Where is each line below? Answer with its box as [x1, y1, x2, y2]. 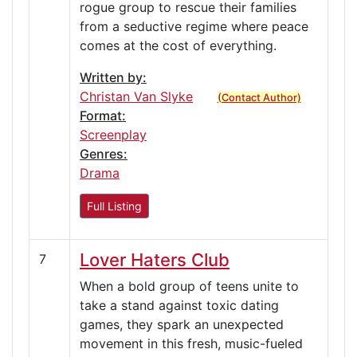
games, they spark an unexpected [80, 316, 284, 332]
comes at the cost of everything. [80, 37, 277, 53]
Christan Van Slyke [80, 88, 193, 104]
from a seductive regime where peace [80, 18, 308, 34]
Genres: [80, 145, 127, 162]
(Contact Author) [217, 91, 301, 104]
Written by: [80, 69, 147, 85]
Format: [80, 107, 126, 124]
